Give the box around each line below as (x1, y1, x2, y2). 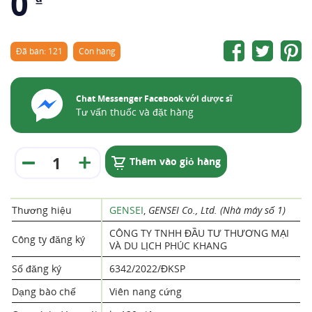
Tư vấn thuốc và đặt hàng (76, 105, 194, 118)
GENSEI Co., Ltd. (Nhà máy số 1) (148, 203, 286, 217)
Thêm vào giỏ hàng (130, 155, 221, 168)
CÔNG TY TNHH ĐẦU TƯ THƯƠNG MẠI (109, 226, 289, 240)
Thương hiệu (12, 203, 72, 217)
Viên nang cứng (109, 285, 182, 298)
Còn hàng (79, 45, 116, 57)
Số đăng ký (12, 262, 61, 275)
